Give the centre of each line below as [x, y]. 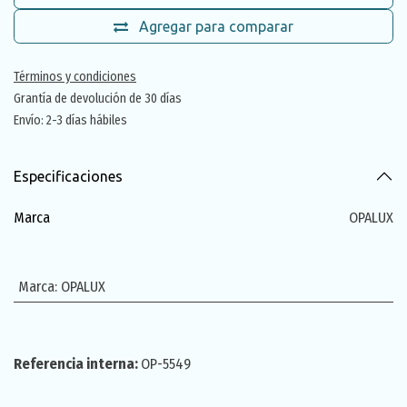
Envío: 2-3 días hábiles [70, 120]
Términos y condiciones [75, 77]
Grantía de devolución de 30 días [98, 99]
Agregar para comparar [216, 26]
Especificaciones [68, 176]
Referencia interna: [77, 364]
